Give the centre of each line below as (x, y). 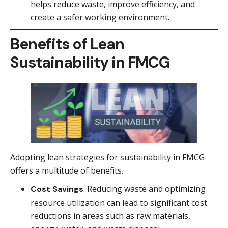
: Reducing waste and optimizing (145, 189)
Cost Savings (57, 189)
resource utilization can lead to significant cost (119, 202)
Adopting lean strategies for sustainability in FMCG (107, 157)
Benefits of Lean (67, 44)
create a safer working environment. (100, 18)
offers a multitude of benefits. (67, 170)
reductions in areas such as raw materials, (110, 216)
